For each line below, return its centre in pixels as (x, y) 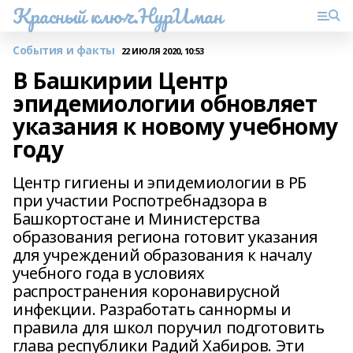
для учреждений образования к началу (162, 255)
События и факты (64, 50)
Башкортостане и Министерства (136, 219)
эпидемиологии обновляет (165, 103)
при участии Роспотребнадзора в (140, 201)
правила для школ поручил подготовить (169, 327)
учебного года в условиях (109, 273)
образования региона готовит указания (165, 237)
